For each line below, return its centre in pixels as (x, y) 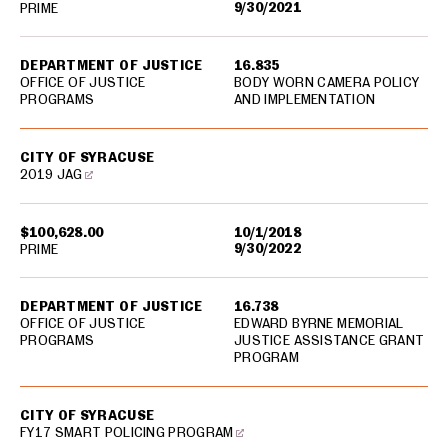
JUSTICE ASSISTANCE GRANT (329, 340)
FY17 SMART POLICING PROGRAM (127, 432)
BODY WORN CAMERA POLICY (327, 82)
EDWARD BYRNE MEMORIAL (319, 323)
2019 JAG (51, 174)
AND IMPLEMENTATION (305, 99)
